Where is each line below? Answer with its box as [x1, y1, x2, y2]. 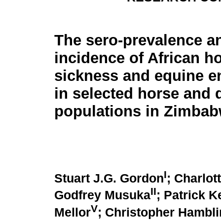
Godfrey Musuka [54, 188, 150, 202]
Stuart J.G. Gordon [54, 172, 164, 185]
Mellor [54, 205, 91, 219]
